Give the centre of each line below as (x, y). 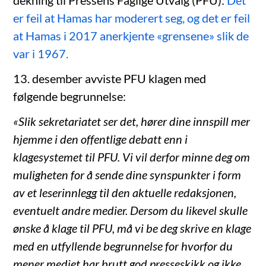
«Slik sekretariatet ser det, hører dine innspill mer (132, 121)
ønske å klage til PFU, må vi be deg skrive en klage (132, 228)
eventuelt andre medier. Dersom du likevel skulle (131, 210)
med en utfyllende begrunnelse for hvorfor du (123, 246)
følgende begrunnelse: (70, 96)
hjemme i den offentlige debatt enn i (101, 139)
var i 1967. (41, 53)
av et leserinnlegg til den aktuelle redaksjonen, (125, 192)
